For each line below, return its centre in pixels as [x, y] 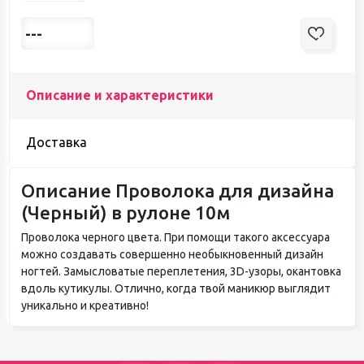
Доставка [56, 142]
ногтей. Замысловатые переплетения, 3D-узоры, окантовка [181, 271]
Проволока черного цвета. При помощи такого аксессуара [175, 237]
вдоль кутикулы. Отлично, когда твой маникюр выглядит [175, 288]
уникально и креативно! [84, 305]
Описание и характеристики [119, 95]
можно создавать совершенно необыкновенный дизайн [172, 254]
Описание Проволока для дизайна [177, 190]
